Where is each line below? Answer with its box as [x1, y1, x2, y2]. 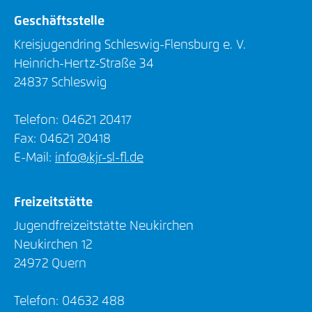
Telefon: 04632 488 [14, 295, 125, 309]
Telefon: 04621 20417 [14, 114, 132, 127]
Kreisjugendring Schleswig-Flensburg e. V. [14, 39, 246, 52]
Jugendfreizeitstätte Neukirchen [14, 220, 194, 233]
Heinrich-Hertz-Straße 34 [14, 58, 154, 71]
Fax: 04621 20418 [14, 133, 111, 146]
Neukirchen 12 [14, 239, 92, 252]
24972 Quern [14, 258, 86, 271]
